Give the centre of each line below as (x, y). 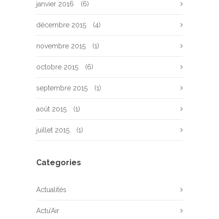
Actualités (51, 190)
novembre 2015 (61, 46)
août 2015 (51, 109)
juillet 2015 (53, 130)
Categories (59, 163)
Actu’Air (48, 211)
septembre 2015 (62, 88)
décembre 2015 (61, 25)
